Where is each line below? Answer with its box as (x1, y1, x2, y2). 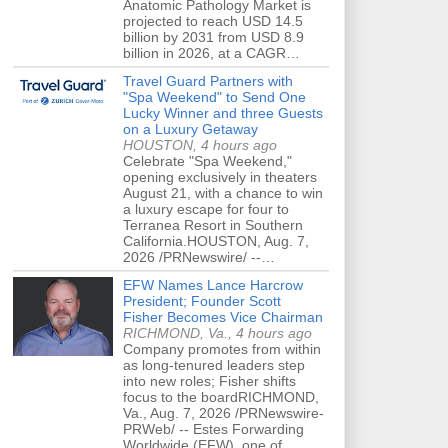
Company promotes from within (123, 340, 321, 357)
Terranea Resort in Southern (123, 216, 303, 233)
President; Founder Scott (123, 292, 281, 309)
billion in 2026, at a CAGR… (123, 44, 300, 61)
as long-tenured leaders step (123, 356, 305, 373)
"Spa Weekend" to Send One (123, 88, 306, 105)
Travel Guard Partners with (123, 72, 293, 89)
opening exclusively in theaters (123, 168, 317, 185)
